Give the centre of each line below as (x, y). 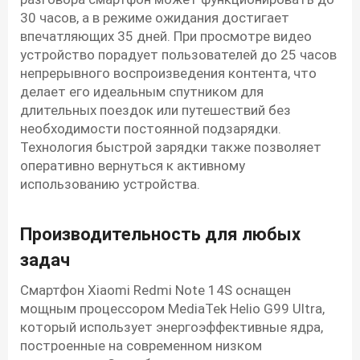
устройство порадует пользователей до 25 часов (178, 55)
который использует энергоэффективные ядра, (172, 327)
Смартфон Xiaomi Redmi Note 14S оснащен (155, 290)
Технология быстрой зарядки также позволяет (171, 147)
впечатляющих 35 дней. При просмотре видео (166, 37)
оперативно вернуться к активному (133, 166)
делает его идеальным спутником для (142, 92)
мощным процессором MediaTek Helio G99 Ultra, (172, 309)
